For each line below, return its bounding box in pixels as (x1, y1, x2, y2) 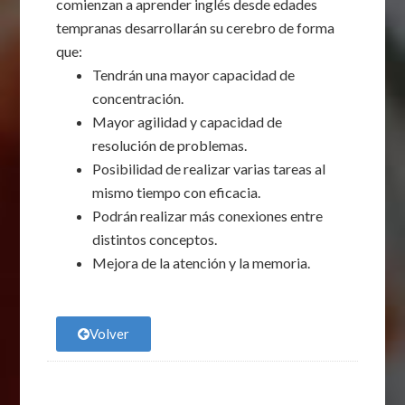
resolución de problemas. (92, 137, 248, 154)
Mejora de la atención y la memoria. (92, 254, 311, 271)
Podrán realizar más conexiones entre (92, 207, 324, 224)
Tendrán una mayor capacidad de (92, 66, 296, 83)
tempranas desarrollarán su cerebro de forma (56, 19, 335, 36)
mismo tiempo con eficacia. (92, 184, 261, 201)
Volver (89, 325, 130, 342)
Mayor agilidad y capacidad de (92, 113, 283, 130)
